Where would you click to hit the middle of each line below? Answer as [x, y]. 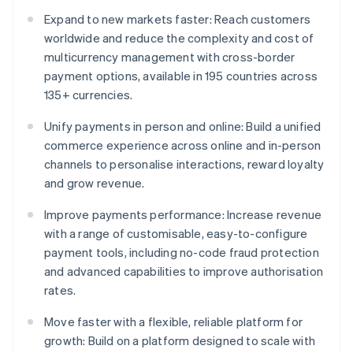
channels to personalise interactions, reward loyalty [184, 164]
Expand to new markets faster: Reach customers [178, 19]
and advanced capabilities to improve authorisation [184, 271]
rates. [60, 290]
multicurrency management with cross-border [170, 57]
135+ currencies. [89, 95]
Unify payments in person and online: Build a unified [183, 126]
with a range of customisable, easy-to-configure [176, 234]
